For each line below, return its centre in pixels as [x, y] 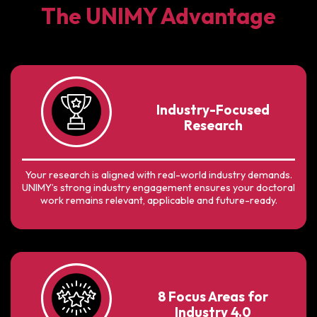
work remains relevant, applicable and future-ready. [158, 200]
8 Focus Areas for [213, 296]
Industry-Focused [213, 109]
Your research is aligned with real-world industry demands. [158, 174]
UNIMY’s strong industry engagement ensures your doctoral [158, 187]
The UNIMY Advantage [158, 16]
